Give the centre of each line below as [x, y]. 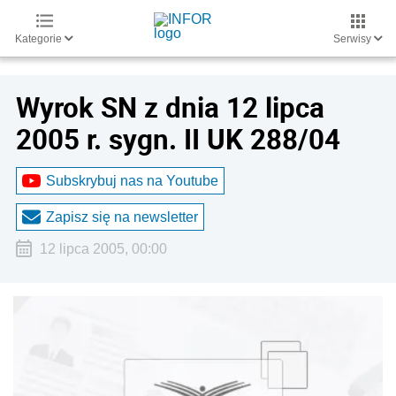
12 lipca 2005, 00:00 [103, 249]
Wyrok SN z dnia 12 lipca [170, 107]
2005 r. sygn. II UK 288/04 [178, 139]
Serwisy [354, 39]
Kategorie [40, 39]
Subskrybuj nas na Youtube [132, 180]
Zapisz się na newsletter [122, 217]
